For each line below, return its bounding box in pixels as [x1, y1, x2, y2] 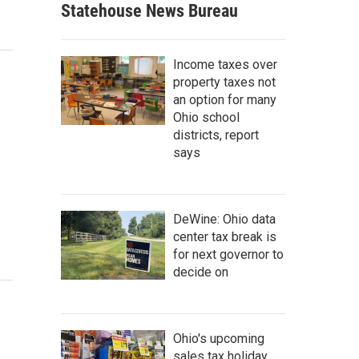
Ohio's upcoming [173, 330, 264, 346]
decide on [173, 264, 228, 280]
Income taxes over [173, 56, 277, 72]
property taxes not [173, 74, 276, 90]
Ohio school [173, 109, 240, 125]
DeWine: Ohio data [173, 211, 276, 227]
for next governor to [173, 246, 284, 262]
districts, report [173, 127, 259, 143]
